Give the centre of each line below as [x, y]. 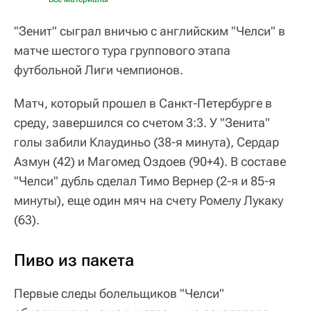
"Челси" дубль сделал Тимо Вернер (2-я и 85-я [145, 180]
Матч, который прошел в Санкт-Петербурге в [143, 103]
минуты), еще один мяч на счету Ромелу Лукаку [149, 200]
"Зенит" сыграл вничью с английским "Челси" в [150, 31]
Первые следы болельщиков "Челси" [119, 293]
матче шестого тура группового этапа [122, 50]
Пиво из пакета [74, 260]
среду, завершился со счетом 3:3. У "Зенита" [142, 122]
